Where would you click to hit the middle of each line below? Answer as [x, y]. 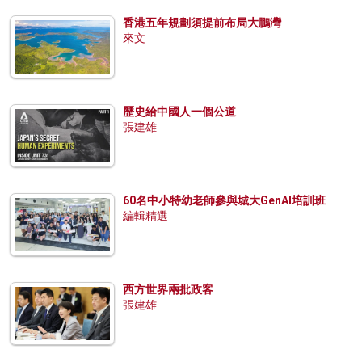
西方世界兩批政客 [168, 289]
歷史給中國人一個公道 [179, 111]
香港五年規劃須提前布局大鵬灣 [202, 22]
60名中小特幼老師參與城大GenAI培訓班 [224, 200]
